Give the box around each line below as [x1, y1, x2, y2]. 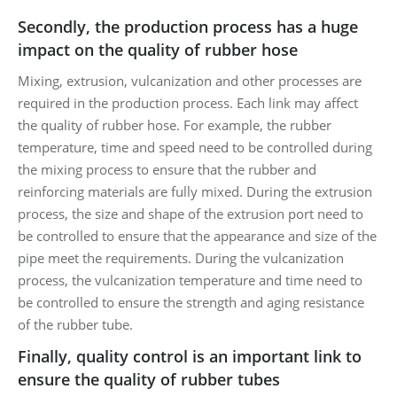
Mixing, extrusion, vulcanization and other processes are [18, 71, 362, 90]
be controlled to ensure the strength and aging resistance [18, 292, 364, 311]
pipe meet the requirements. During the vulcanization [18, 248, 344, 267]
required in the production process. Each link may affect [18, 93, 358, 112]
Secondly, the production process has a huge [18, 15, 358, 37]
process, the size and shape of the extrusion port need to [18, 204, 363, 222]
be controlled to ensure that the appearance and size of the [18, 226, 377, 245]
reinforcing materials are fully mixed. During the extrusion [18, 182, 372, 200]
